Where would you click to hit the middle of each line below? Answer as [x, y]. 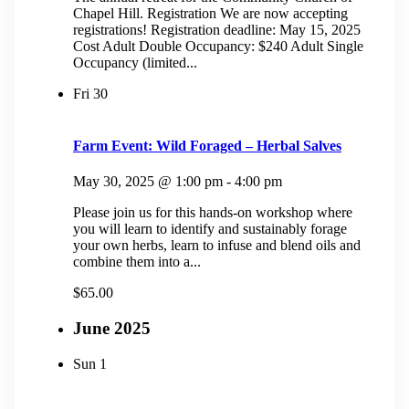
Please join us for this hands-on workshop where [213, 213]
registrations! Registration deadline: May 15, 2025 [217, 29]
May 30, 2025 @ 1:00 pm [148, 182]
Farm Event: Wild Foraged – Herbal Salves [207, 146]
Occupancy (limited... [135, 62]
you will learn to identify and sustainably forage [210, 229]
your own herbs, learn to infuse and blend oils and [217, 246]
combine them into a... [137, 262]
